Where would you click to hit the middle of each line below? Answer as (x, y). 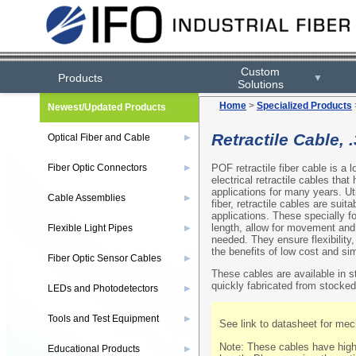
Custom (261, 71)
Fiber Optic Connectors (97, 168)
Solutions (260, 84)
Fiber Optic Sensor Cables (104, 258)
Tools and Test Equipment (103, 319)
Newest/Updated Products (107, 107)
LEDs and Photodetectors (103, 288)
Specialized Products (304, 106)
